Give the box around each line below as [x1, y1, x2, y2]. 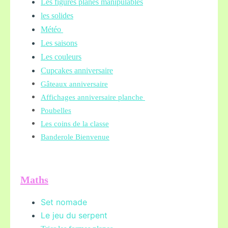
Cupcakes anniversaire [41, 66, 113, 75]
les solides [41, 11, 73, 20]
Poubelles [41, 106, 71, 115]
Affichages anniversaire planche [41, 93, 145, 101]
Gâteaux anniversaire [41, 80, 108, 88]
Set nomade [41, 197, 87, 207]
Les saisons [41, 39, 77, 47]
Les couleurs [41, 52, 81, 61]
